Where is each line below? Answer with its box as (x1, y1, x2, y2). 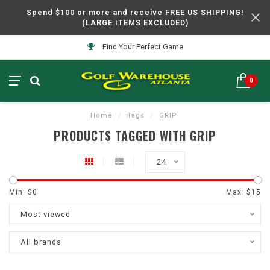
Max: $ (226, 188, 251, 196)
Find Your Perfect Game (100, 42, 183, 51)
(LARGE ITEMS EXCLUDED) (81, 18, 189, 27)
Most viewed (20, 210, 71, 219)
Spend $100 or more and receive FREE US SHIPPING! (26, 8, 244, 17)
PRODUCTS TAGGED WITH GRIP (54, 127, 216, 145)
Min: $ (9, 188, 33, 196)
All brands (20, 237, 61, 246)
